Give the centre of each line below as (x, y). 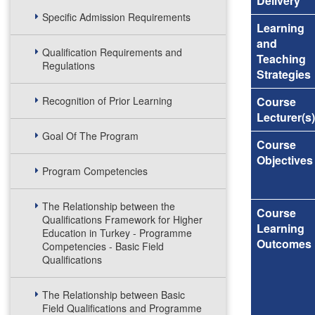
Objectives (285, 160)
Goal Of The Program (90, 136)
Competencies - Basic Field (103, 246)
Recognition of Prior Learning (107, 101)
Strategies (284, 74)
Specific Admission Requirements (116, 17)
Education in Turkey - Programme (117, 233)
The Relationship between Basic (114, 295)
